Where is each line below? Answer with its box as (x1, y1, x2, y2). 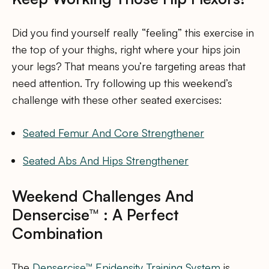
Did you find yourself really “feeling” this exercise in (12, 25, 254, 39)
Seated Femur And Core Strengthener (23, 126, 205, 140)
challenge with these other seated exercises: (12, 92, 222, 106)
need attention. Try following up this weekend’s (12, 76, 232, 89)
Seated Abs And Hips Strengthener (23, 154, 189, 168)
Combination (12, 223, 103, 243)
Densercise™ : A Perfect (12, 205, 179, 225)
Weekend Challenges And (12, 186, 194, 206)
